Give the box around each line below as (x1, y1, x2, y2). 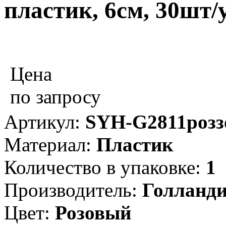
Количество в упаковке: (4, 156, 206, 178)
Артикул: (4, 110, 85, 133)
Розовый (55, 201, 131, 223)
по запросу (10, 85, 101, 107)
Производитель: (4, 179, 142, 201)
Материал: (4, 133, 96, 155)
